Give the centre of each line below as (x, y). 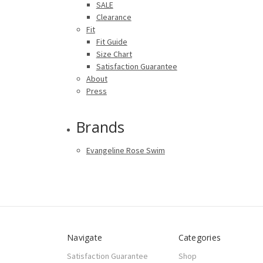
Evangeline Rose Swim (125, 150)
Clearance (114, 17)
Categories (199, 237)
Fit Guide (112, 41)
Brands (101, 127)
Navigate (85, 237)
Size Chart (114, 54)
